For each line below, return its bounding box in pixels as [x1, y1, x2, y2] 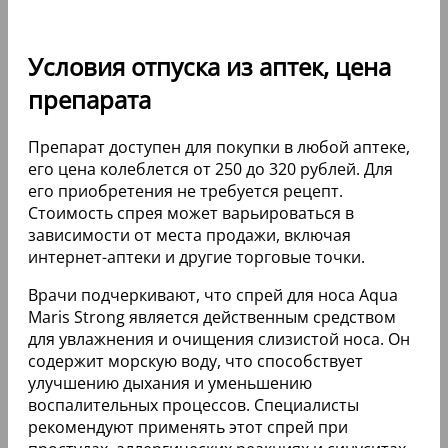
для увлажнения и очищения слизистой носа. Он [28, 327, 410, 350]
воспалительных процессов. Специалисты [28, 393, 359, 416]
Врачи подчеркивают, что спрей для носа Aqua [28, 283, 398, 306]
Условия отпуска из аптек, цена [28, 49, 391, 83]
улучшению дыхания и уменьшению [28, 371, 312, 394]
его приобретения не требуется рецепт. [28, 179, 343, 202]
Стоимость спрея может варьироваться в [28, 201, 354, 224]
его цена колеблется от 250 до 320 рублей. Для [28, 157, 393, 180]
